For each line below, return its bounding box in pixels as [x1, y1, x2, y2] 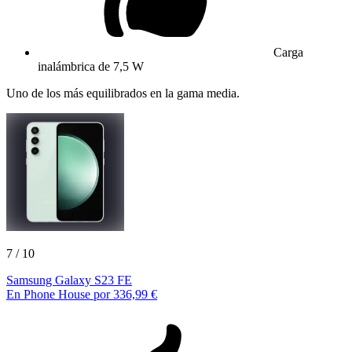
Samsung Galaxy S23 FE [6, 273, 132, 287]
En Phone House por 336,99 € [6, 287, 157, 301]
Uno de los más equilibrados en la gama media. [6, 86, 240, 100]
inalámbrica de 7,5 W [38, 59, 144, 73]
